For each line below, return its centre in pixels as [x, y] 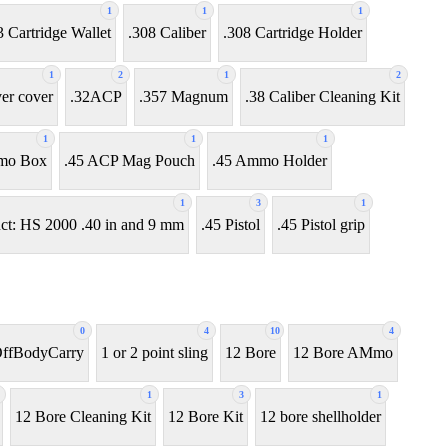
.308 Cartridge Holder [292, 33]
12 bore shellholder [320, 417]
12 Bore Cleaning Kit [83, 417]
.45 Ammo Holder [269, 161]
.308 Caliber [167, 33]
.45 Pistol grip [321, 225]
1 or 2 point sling [154, 353]
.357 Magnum [183, 97]
